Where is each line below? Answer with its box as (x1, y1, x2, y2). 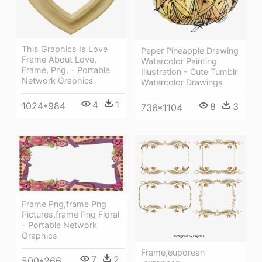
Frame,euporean (141, 247, 205, 258)
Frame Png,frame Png (22, 198, 106, 209)
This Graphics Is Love (22, 43, 108, 54)
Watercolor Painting (141, 56, 217, 66)
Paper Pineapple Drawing (141, 45, 239, 56)
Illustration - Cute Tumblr (141, 66, 237, 77)
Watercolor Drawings (141, 77, 223, 87)
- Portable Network (22, 219, 97, 230)
